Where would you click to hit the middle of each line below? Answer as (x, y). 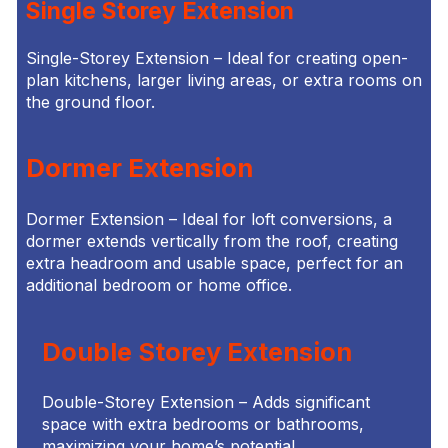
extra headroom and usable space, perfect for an (214, 262)
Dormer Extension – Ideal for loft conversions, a (208, 218)
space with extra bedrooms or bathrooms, (202, 424)
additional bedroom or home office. (158, 284)
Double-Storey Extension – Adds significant (205, 402)
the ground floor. (90, 101)
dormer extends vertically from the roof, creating (211, 240)
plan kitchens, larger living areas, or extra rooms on (223, 79)
